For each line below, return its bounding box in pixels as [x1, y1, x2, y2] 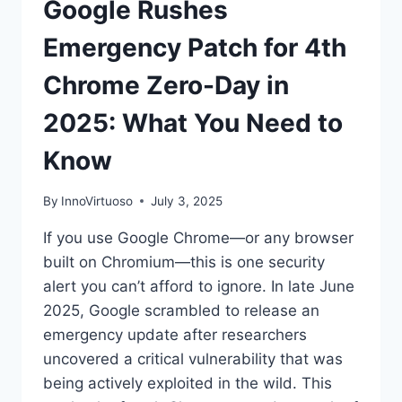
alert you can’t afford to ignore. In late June [43, 276, 354, 295]
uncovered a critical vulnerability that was [43, 349, 343, 368]
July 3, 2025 [151, 193, 223, 208]
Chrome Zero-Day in [43, 69, 289, 100]
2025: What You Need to [43, 107, 343, 138]
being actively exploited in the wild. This [43, 373, 332, 392]
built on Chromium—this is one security [43, 252, 325, 271]
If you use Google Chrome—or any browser [43, 228, 354, 247]
